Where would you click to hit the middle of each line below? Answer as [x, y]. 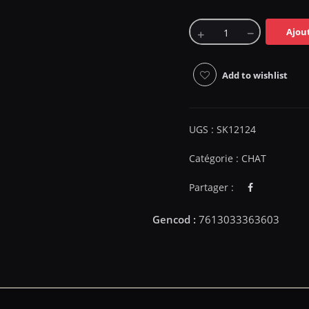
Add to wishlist [255, 75]
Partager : [211, 187]
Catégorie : [215, 158]
